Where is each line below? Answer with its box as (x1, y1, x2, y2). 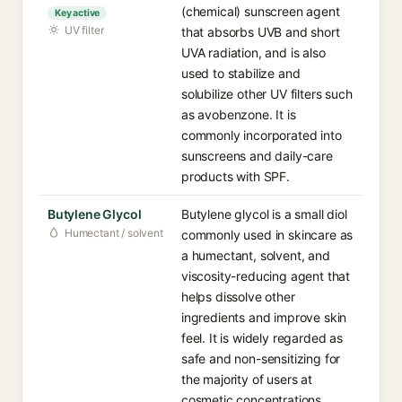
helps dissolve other (181, 289, 295, 304)
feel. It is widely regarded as (181, 330, 343, 345)
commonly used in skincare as (181, 227, 354, 242)
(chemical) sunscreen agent (181, 4, 340, 19)
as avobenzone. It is (181, 107, 296, 122)
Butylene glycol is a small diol (181, 206, 347, 222)
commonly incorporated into (181, 127, 342, 143)
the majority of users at (181, 371, 312, 387)
